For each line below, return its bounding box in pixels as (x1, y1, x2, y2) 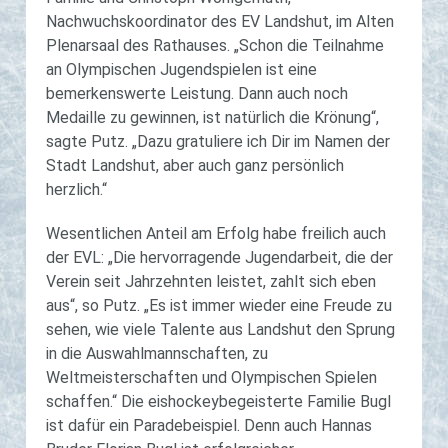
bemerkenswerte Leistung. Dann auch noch (46, 84, 348, 103)
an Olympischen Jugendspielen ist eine (46, 60, 317, 79)
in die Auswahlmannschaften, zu (46, 344, 268, 363)
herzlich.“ (46, 180, 107, 199)
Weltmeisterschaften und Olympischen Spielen (46, 368, 377, 387)
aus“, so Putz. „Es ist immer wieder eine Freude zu (46, 296, 392, 315)
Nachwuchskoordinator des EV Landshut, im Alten (46, 12, 394, 31)
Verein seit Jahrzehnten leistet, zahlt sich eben (46, 272, 376, 291)
